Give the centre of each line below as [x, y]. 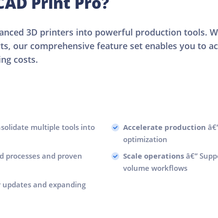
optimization [145, 139]
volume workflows [155, 168]
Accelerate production [164, 127]
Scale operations [154, 156]
